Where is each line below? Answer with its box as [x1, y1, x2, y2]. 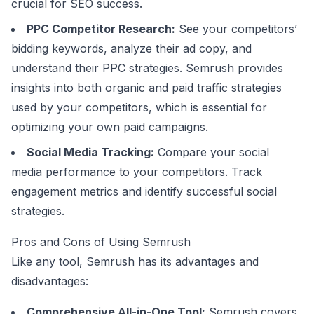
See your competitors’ [175, 22, 297, 36]
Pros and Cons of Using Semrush [11, 235, 191, 249]
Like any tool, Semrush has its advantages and [11, 254, 259, 268]
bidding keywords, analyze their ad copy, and [11, 41, 252, 55]
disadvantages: [11, 274, 88, 288]
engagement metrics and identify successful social [11, 184, 277, 198]
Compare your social [154, 145, 269, 159]
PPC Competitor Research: [27, 22, 175, 36]
